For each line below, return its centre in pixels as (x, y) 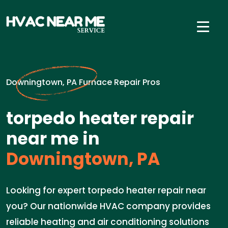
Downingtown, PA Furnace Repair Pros (83, 82)
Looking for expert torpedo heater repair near (106, 190)
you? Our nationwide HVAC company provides (108, 206)
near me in (53, 139)
